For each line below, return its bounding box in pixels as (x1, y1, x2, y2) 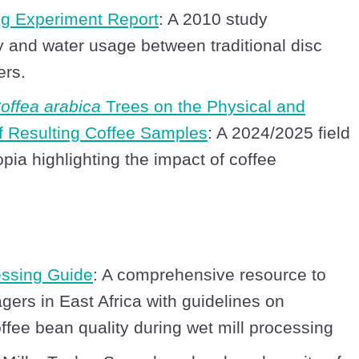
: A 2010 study (159, 10, 268, 29)
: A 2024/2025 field (208, 123, 350, 143)
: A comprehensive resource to (93, 265, 326, 284)
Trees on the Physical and (101, 97, 305, 116)
